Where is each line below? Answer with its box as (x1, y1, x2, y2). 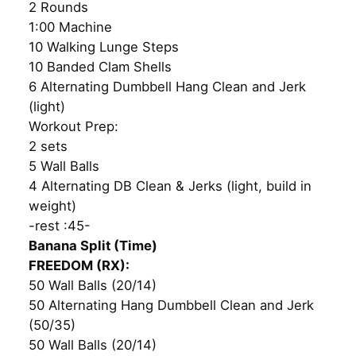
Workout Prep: (29, 118, 118, 134)
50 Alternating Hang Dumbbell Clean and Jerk (29, 296, 314, 313)
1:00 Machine (29, 18, 112, 35)
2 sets (29, 137, 68, 154)
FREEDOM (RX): (29, 257, 130, 273)
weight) (29, 197, 76, 214)
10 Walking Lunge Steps (29, 38, 179, 55)
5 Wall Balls (29, 157, 99, 174)
